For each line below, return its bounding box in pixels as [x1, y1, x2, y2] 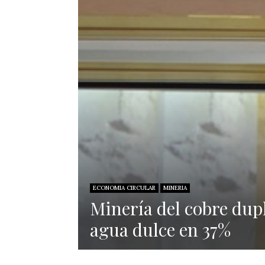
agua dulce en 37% [90, 218, 231, 241]
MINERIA [163, 184, 187, 192]
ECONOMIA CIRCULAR [93, 184, 156, 192]
